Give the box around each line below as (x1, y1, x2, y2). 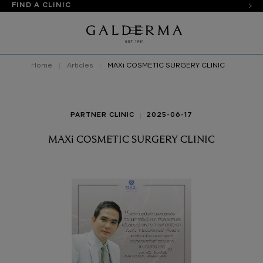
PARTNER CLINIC (70, 112, 134, 119)
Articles (66, 62, 93, 69)
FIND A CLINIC (12, 2, 72, 9)
